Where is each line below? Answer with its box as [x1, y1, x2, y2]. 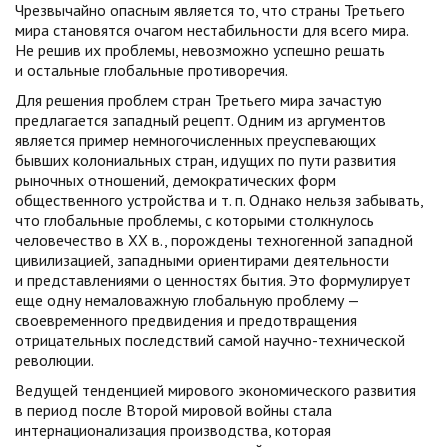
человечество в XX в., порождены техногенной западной [15, 230, 413, 250]
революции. [15, 350, 94, 370]
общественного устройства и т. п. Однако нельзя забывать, [15, 190, 423, 210]
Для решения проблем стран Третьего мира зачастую [15, 90, 382, 110]
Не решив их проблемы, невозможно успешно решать [15, 40, 385, 60]
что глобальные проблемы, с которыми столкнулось [15, 210, 374, 230]
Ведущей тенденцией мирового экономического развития [15, 380, 416, 400]
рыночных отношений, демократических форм [15, 170, 336, 190]
